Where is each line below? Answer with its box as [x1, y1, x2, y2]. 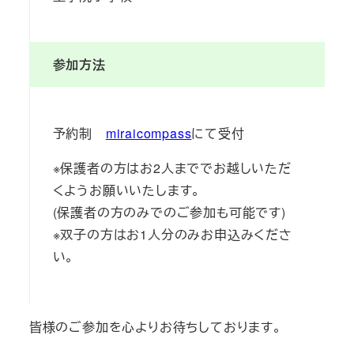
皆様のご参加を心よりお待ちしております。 [28, 317, 282, 336]
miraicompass [105, 124, 192, 143]
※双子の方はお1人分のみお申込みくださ [52, 225, 292, 244]
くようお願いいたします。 [52, 181, 201, 200]
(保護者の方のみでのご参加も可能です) [52, 203, 286, 222]
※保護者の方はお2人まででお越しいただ [52, 159, 292, 178]
